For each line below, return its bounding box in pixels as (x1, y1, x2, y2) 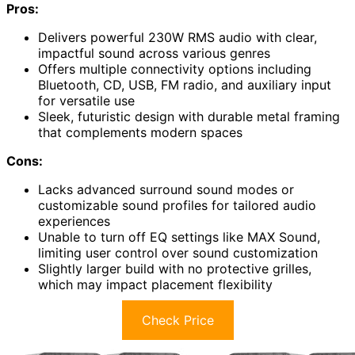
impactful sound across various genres (38, 45, 270, 62)
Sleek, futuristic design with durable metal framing (38, 109, 340, 125)
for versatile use (38, 93, 135, 109)
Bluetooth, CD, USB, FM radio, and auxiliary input (38, 77, 331, 94)
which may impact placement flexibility (38, 277, 273, 293)
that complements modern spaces (38, 124, 242, 141)
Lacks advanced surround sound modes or (38, 181, 294, 198)
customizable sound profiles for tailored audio (38, 197, 316, 214)
